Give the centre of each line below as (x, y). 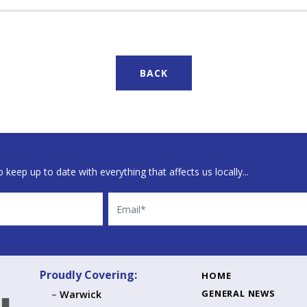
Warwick (80, 294)
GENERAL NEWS (238, 293)
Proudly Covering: (88, 275)
